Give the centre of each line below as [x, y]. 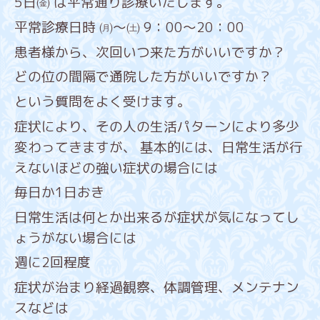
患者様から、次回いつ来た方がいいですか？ [150, 52]
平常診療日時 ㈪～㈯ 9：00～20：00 [129, 27]
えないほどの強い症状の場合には [116, 167]
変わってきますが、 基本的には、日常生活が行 [159, 147]
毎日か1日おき [59, 192]
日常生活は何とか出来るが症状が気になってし [157, 217]
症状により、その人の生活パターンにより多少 [157, 126]
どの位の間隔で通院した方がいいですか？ [143, 77]
